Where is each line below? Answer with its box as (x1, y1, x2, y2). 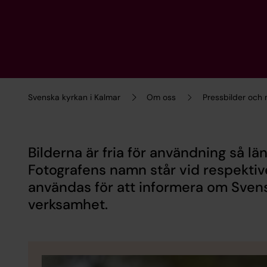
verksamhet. (27, 195, 108, 213)
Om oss (147, 91, 176, 103)
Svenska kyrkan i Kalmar (27, 91, 120, 103)
